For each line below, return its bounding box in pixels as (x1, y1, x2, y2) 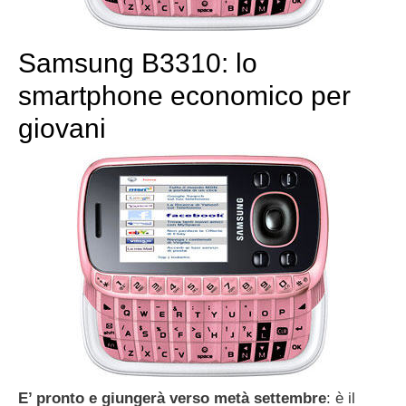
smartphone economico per (18, 81, 351, 111)
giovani (18, 113, 106, 144)
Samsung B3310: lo (18, 48, 257, 79)
